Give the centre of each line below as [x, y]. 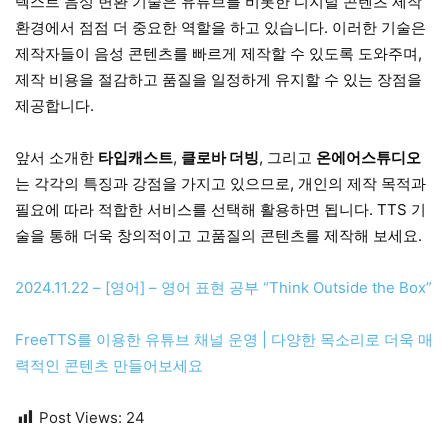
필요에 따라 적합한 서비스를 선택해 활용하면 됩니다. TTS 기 [220, 209]
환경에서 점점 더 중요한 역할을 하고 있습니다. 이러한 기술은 [220, 27]
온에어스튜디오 [368, 157]
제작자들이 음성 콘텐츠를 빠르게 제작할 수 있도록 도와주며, [218, 53]
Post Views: [80, 417]
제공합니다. [54, 105]
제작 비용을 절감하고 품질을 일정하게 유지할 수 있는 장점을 [218, 79]
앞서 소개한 [56, 157]
